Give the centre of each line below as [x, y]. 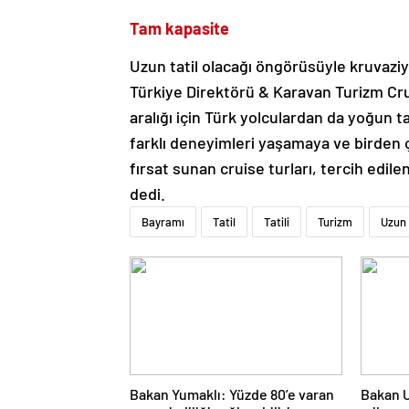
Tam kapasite [179, 28]
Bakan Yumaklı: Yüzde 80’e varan [232, 393]
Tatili [277, 221]
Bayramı [163, 221]
